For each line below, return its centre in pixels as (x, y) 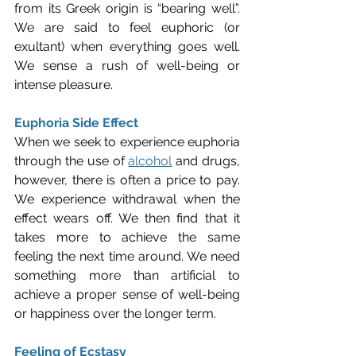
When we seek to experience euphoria (127, 141)
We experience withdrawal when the (127, 199)
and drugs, (206, 161)
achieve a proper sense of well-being (127, 294)
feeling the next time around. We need (127, 256)
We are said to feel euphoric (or (127, 27)
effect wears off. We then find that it (127, 218)
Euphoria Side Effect (76, 122)
